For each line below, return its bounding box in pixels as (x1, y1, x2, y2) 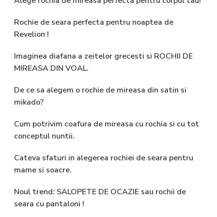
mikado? (14, 96, 44, 108)
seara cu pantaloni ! (14, 198, 84, 209)
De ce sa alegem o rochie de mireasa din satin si (14, 84, 186, 95)
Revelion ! (14, 29, 49, 40)
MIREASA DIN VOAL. (14, 62, 89, 74)
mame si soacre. (14, 164, 72, 175)
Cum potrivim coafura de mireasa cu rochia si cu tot (14, 118, 199, 129)
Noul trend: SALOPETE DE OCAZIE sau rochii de (14, 186, 186, 197)
